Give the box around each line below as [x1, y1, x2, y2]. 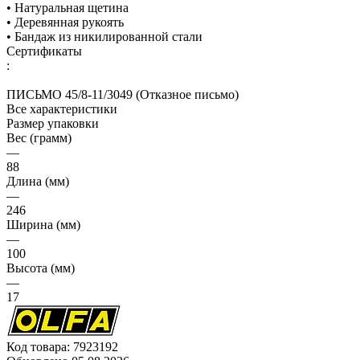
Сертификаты [6, 43, 82, 58]
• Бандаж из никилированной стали [6, 29, 202, 43]
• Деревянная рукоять [6, 14, 124, 29]
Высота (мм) [6, 260, 75, 275]
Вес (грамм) [6, 130, 72, 145]
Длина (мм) [6, 174, 69, 188]
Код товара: [6, 339, 73, 354]
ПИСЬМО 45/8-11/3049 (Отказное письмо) [6, 87, 239, 101]
